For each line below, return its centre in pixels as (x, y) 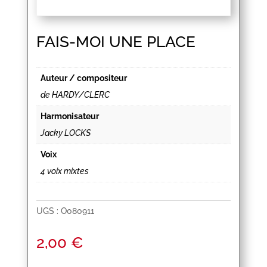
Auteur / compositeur (83, 78)
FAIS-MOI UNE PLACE (116, 42)
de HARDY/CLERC (75, 95)
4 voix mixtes (64, 171)
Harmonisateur (69, 117)
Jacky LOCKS (65, 133)
